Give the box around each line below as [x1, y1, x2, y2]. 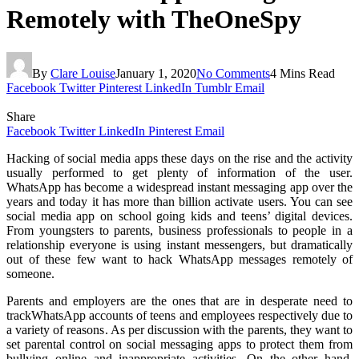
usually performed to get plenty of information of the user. [6, 165, 353, 179]
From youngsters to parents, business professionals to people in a [6, 223, 353, 237]
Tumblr [195, 80, 232, 95]
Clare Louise [50, 66, 115, 80]
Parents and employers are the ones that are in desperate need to [6, 293, 353, 308]
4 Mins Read [270, 66, 335, 80]
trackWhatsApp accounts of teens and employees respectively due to [6, 308, 353, 322]
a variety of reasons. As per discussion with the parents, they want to [6, 322, 353, 337]
